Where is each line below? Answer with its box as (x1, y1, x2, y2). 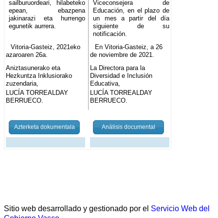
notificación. (93, 30, 127, 38)
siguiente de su (93, 22, 170, 30)
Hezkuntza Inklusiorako (6, 72, 72, 80)
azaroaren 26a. (6, 51, 48, 59)
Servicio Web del (151, 204, 210, 213)
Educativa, (90, 80, 121, 88)
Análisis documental (102, 124, 156, 131)
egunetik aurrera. (9, 22, 56, 30)
